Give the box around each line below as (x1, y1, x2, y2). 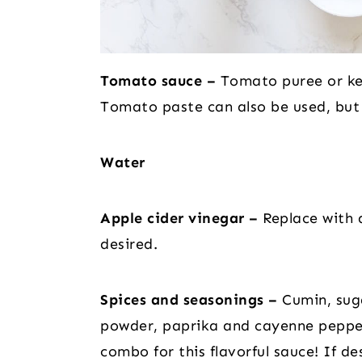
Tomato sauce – (100, 71, 216, 90)
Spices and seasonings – (100, 290, 282, 309)
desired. (100, 234, 158, 253)
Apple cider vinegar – (100, 208, 259, 227)
